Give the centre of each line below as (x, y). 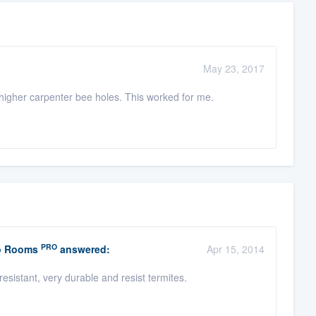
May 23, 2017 (233, 69)
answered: (83, 249)
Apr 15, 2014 (235, 249)
